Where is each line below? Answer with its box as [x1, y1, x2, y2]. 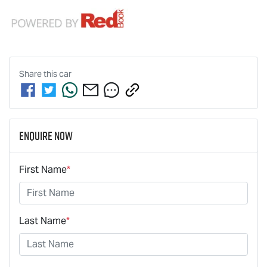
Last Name [19, 214, 66, 227]
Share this [19, 68, 59, 79]
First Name [19, 163, 67, 176]
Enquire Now [19, 127, 73, 144]
